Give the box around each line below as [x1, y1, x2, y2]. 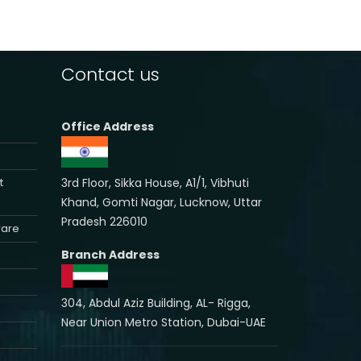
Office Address [61, 118, 154, 135]
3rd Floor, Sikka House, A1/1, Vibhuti [61, 174, 249, 191]
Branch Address [61, 246, 160, 263]
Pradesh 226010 [61, 213, 147, 230]
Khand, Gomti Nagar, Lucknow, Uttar [61, 193, 262, 210]
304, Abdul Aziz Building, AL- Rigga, [61, 294, 251, 311]
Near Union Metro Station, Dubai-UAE [61, 313, 266, 330]
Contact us [61, 62, 160, 88]
